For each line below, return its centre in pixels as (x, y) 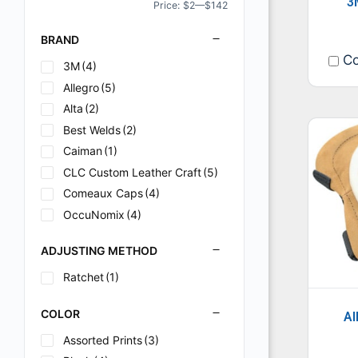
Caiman (83, 151)
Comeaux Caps (103, 193)
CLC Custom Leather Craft (132, 172)
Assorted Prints (103, 340)
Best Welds (92, 129)
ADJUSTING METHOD (99, 251)
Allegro (81, 87)
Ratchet (84, 277)
